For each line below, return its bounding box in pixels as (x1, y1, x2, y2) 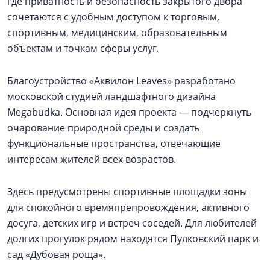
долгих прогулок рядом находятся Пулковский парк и (7, 231, 259, 245)
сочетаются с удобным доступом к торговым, (7, 10, 219, 24)
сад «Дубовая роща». (7, 247, 105, 261)
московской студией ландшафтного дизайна (7, 89, 216, 103)
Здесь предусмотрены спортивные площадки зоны (7, 184, 247, 198)
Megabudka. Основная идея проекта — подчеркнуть (7, 105, 251, 119)
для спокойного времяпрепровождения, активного (7, 200, 250, 214)
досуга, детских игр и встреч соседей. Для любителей (7, 216, 257, 230)
